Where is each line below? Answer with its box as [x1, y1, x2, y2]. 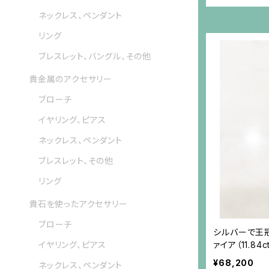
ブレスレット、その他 [38, 156, 113, 166]
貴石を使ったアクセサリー [29, 199, 128, 210]
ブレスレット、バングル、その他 [38, 51, 151, 62]
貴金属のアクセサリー [29, 74, 112, 85]
